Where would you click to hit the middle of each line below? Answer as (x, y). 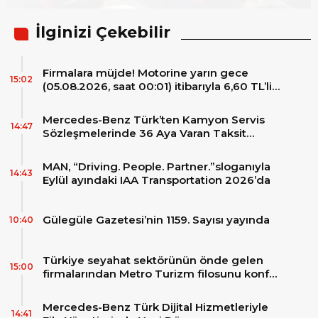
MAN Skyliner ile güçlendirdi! (121, 300)
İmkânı (61, 146)
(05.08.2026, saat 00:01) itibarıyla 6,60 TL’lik (160, 86)
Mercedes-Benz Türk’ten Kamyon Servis (154, 119)
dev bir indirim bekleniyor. (114, 99)
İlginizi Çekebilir (103, 32)
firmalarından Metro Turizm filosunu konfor (161, 273)
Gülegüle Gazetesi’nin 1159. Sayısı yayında (156, 220)
